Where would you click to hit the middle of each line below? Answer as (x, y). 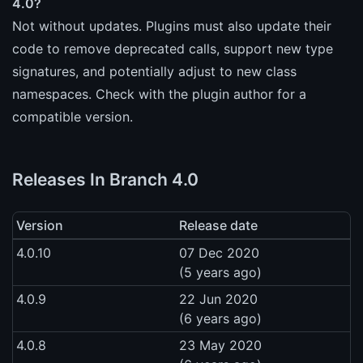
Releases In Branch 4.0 (105, 179)
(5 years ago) (220, 272)
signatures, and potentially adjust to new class (154, 71)
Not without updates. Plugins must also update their (172, 26)
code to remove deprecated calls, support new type (173, 48)
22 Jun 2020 (218, 299)
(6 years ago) (220, 318)
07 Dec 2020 (219, 252)
